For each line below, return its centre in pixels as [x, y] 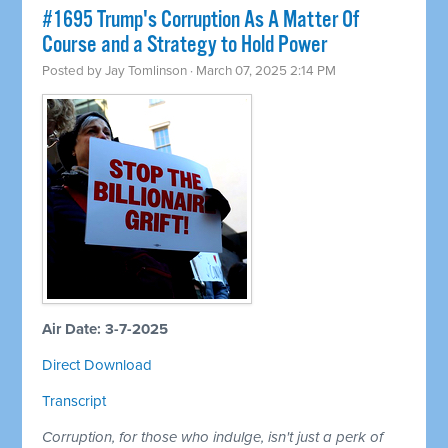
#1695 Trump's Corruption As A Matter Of [201, 21]
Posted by [74, 71]
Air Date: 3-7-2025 [105, 329]
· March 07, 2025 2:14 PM [262, 71]
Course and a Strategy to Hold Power [185, 46]
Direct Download [97, 365]
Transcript [74, 401]
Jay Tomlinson [146, 71]
